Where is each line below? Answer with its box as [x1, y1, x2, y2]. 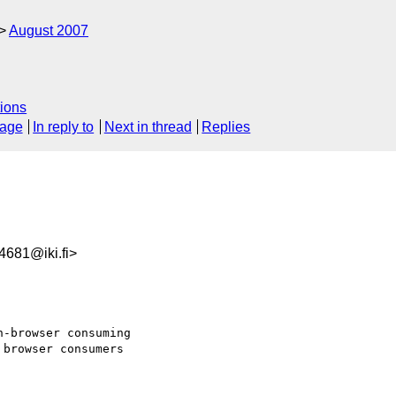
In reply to [33, 119, 95, 135]
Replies [202, 119, 251, 135]
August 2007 [9, 23, 88, 38]
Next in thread [103, 119, 192, 135]
